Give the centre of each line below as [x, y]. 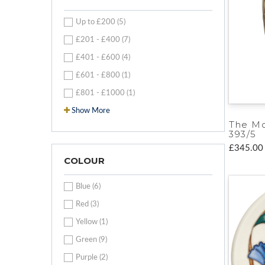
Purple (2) [92, 257]
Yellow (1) [92, 222]
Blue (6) [88, 186]
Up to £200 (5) [101, 22]
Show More [91, 111]
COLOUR [84, 160]
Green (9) [91, 240]
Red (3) [87, 204]
